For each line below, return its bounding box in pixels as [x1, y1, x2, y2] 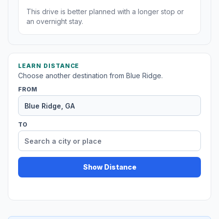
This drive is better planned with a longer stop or [26, 7, 184, 16]
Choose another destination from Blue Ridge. [18, 71, 163, 80]
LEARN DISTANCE [18, 62, 80, 70]
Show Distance [83, 163, 136, 172]
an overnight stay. [26, 17, 83, 26]
